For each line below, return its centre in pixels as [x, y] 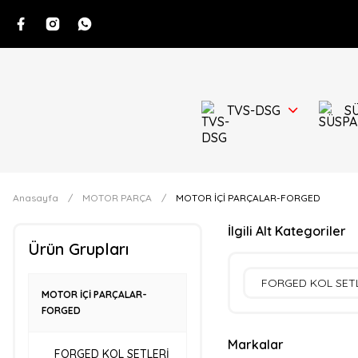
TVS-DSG [254, 110]
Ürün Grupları [78, 249]
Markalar [255, 344]
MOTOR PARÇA [117, 198]
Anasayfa [36, 198]
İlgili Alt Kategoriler [286, 231]
